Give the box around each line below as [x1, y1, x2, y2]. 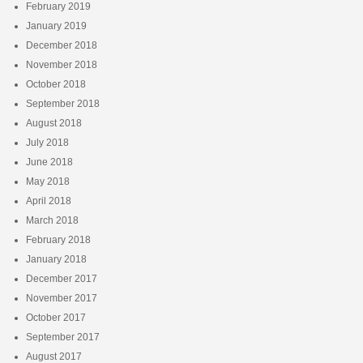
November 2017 [25, 292, 97, 304]
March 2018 [25, 214, 79, 226]
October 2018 [25, 78, 86, 90]
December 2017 [25, 272, 97, 284]
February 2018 [25, 233, 91, 246]
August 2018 [25, 117, 82, 129]
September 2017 [25, 331, 100, 343]
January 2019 [25, 19, 87, 32]
